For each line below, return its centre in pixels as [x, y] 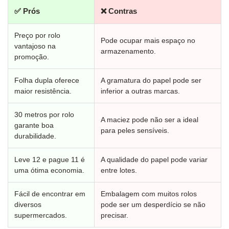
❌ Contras [119, 11]
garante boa [34, 125]
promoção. [32, 57]
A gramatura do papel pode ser [151, 80]
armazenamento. [128, 51]
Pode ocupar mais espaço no [148, 40]
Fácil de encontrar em [50, 194]
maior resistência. [43, 91]
